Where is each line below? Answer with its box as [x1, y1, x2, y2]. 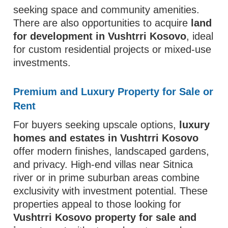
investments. [13, 57, 71, 68]
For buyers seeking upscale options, [13, 119, 180, 130]
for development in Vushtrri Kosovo [13, 31, 187, 42]
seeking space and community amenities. [13, 4, 200, 15]
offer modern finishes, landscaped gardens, [13, 146, 210, 157]
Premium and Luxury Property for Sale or [13, 86, 214, 97]
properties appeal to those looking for [13, 198, 182, 210]
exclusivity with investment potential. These [13, 185, 208, 196]
